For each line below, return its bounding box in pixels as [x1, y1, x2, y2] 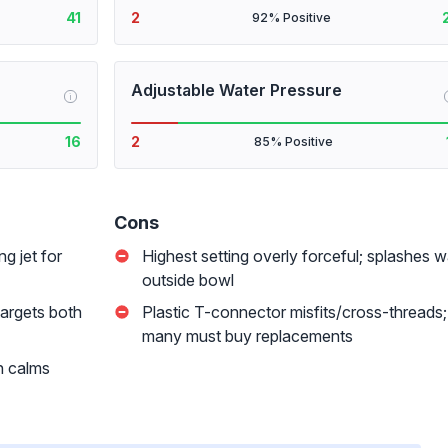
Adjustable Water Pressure [131, 80, 342, 100]
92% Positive [251, 10, 331, 25]
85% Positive [253, 134, 333, 149]
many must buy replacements [142, 326, 353, 346]
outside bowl [142, 270, 234, 290]
